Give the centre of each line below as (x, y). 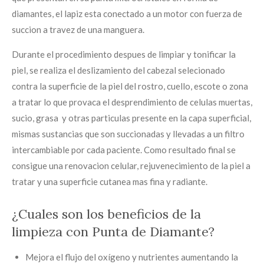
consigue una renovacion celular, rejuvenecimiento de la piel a (131, 165)
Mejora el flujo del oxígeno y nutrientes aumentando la (131, 257)
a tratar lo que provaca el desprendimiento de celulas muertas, (132, 102)
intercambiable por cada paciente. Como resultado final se (124, 149)
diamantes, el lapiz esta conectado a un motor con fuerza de (127, 13)
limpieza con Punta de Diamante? (113, 232)
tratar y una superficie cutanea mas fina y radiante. (110, 181)
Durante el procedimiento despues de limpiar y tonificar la (124, 54)
